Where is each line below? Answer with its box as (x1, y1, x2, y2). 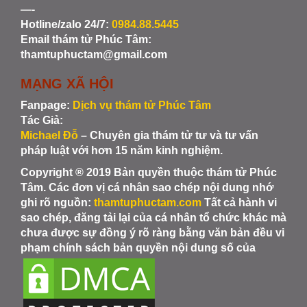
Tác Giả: (21, 114, 63, 126)
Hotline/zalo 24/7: (21, 18, 112, 30)
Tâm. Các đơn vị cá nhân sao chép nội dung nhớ (21, 181, 273, 193)
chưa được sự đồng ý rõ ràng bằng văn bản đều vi (21, 226, 284, 238)
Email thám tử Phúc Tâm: (21, 33, 151, 45)
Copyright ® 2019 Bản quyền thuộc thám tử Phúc (21, 166, 277, 178)
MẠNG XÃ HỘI (21, 75, 114, 91)
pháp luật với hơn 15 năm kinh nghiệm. (21, 144, 223, 156)
